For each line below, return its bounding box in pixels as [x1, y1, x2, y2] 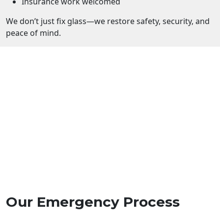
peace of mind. [6, 27, 61, 38]
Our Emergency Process [6, 193, 180, 210]
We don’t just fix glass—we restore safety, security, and [6, 15, 210, 27]
